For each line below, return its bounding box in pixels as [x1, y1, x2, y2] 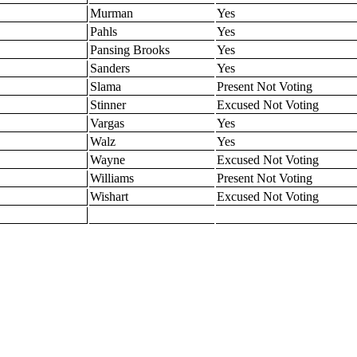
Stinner [90, 97, 126, 112]
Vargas [90, 116, 124, 130]
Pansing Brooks [90, 42, 170, 57]
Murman [90, 6, 133, 20]
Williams [90, 171, 134, 185]
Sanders [90, 61, 130, 75]
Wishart [90, 189, 128, 203]
